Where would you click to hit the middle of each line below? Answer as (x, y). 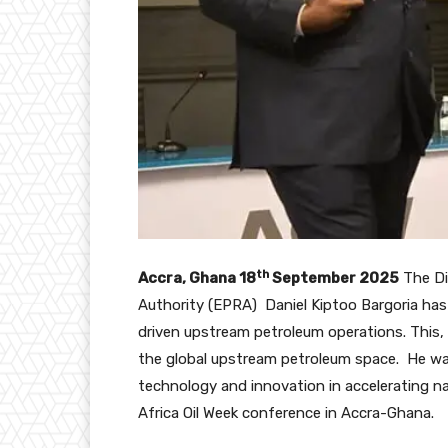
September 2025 (334, 278)
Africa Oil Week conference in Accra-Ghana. (286, 413)
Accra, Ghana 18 (197, 278)
